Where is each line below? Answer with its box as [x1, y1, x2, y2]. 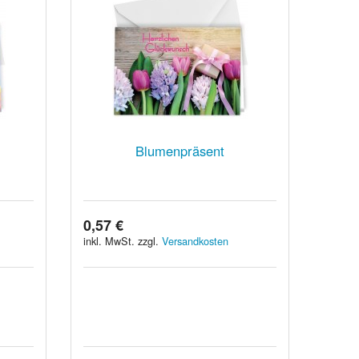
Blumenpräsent [135, 140, 225, 160]
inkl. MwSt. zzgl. [83, 232, 163, 248]
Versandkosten [162, 232, 229, 248]
